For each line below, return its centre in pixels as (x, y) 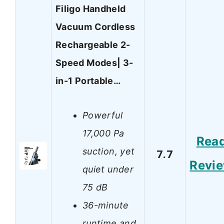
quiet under (108, 169)
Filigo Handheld (91, 9)
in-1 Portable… (88, 81)
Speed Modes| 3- (94, 63)
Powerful (102, 115)
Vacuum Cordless (95, 27)
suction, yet (109, 151)
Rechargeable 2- (93, 45)
